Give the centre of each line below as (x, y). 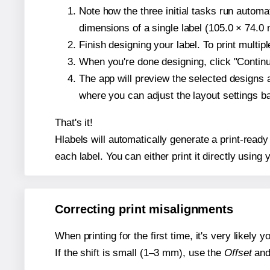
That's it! (74, 122)
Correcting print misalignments (144, 209)
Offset (238, 253)
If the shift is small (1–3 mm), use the (140, 253)
